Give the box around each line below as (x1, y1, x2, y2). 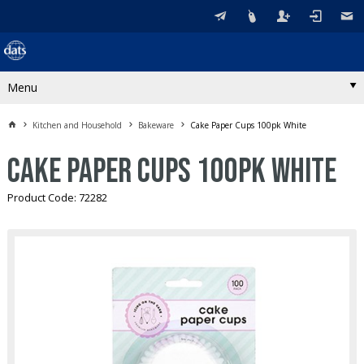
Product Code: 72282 (6, 190, 107, 205)
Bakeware (138, 119, 174, 131)
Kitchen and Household (32, 119, 122, 131)
